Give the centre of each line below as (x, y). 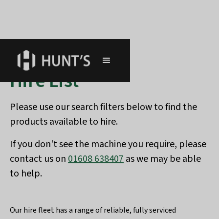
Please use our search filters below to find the (103, 107)
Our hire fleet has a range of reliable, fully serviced (93, 210)
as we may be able (162, 159)
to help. (26, 174)
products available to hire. (64, 122)
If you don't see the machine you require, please (108, 144)
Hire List (44, 81)
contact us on (39, 159)
